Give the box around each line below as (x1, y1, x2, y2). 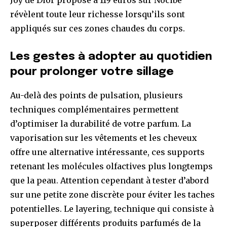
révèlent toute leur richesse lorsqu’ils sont (10, 9, 185, 20)
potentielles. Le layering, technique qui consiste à (10, 204, 214, 214)
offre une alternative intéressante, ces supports (10, 147, 205, 158)
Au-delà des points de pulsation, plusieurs (10, 90, 183, 101)
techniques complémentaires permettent (10, 104, 179, 115)
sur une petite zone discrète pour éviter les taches (10, 190, 215, 200)
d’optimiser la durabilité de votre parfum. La (10, 119, 191, 129)
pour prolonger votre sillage (10, 66, 174, 78)
